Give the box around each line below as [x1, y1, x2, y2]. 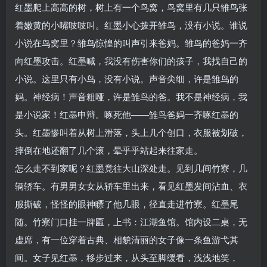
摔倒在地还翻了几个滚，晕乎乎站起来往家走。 [15, 143, 203, 156]
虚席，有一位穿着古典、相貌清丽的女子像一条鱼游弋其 [15, 232, 238, 246]
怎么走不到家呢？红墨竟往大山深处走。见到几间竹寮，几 [15, 161, 247, 174]
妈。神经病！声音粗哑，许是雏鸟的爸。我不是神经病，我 [15, 89, 247, 103]
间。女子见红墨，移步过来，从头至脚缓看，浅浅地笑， [15, 250, 238, 263]
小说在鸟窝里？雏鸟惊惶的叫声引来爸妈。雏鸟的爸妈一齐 [15, 36, 247, 49]
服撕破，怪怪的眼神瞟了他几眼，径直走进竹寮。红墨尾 [15, 197, 238, 210]
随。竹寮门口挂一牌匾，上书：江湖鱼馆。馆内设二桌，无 [15, 215, 247, 228]
